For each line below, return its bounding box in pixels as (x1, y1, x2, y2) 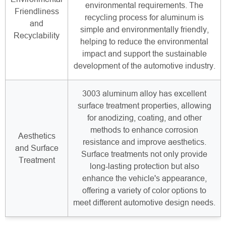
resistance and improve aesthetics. (82, 138, 206, 147)
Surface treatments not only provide (81, 150, 207, 159)
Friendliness (14, 7, 59, 16)
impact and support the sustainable (82, 49, 207, 59)
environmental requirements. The (85, 1, 203, 10)
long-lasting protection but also (89, 162, 199, 171)
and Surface (15, 144, 59, 153)
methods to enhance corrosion (90, 126, 198, 135)
